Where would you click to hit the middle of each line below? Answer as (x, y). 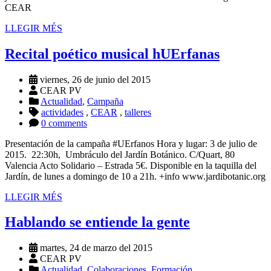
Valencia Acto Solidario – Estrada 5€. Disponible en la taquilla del (131, 165)
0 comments (64, 123)
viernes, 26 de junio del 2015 (94, 79)
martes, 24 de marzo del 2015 (95, 248)
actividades (62, 112)
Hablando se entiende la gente (97, 222)
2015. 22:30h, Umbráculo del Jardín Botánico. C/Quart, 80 (120, 154)
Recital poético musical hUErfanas (112, 54)
